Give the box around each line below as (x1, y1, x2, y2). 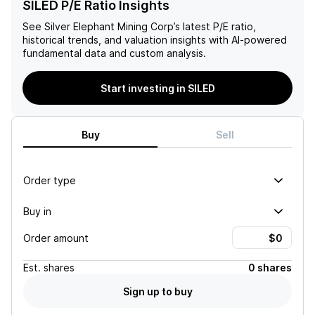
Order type (23, 174, 76, 186)
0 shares (248, 262, 292, 274)
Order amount (23, 231, 89, 244)
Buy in (23, 205, 51, 217)
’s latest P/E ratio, (174, 20, 256, 32)
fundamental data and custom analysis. (22, 47, 206, 59)
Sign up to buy (122, 285, 193, 297)
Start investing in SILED (100, 82, 215, 94)
